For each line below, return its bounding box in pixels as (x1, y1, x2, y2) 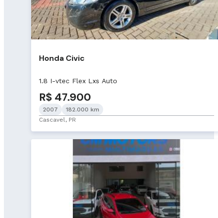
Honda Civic (39, 53, 85, 64)
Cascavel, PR (39, 116, 76, 124)
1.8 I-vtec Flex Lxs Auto (39, 77, 117, 85)
